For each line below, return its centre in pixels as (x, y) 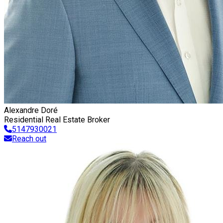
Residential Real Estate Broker (57, 120)
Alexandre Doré (31, 110)
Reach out (29, 139)
